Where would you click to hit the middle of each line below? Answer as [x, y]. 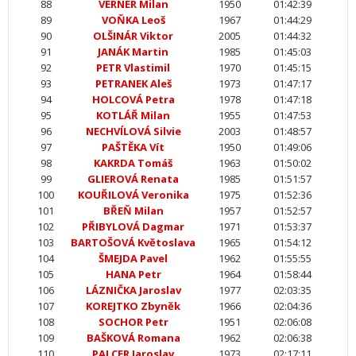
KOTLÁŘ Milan [133, 115]
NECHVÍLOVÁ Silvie [133, 131]
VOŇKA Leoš [133, 20]
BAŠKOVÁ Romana [133, 338]
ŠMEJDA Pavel [133, 258]
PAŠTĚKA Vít [133, 147]
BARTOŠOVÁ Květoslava [133, 242]
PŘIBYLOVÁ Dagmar [133, 226]
